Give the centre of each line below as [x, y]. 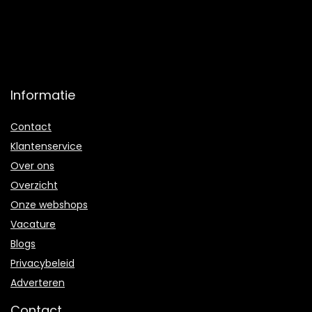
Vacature [33, 225]
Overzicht [34, 186]
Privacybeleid [42, 264]
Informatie [43, 95]
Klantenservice [46, 147]
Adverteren [38, 283]
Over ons [32, 166]
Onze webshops [49, 205]
